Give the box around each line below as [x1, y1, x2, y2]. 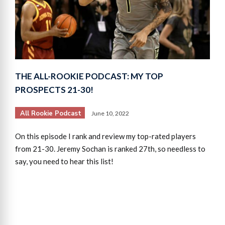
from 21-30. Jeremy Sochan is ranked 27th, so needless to [15, 144, 205, 153]
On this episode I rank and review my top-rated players [15, 131, 196, 141]
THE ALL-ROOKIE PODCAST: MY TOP [15, 70, 163, 81]
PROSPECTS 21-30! [15, 84, 93, 95]
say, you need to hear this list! [15, 156, 114, 166]
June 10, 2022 [91, 109, 129, 117]
